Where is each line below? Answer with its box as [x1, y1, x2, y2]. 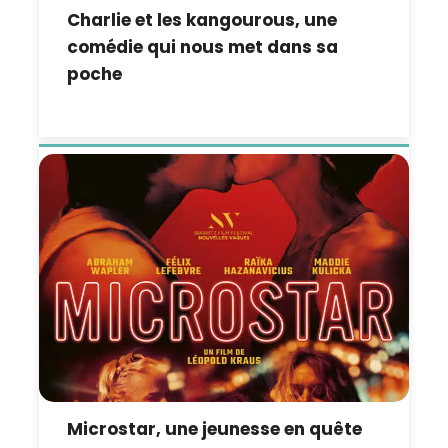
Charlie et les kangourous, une [67, 8, 338, 33]
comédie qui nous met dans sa [67, 35, 339, 60]
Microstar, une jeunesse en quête [67, 417, 363, 442]
